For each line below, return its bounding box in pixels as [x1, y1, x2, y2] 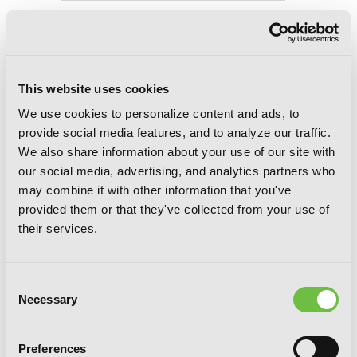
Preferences [18, 342, 87, 355]
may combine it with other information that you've [18, 183, 292, 197]
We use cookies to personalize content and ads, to [18, 107, 300, 120]
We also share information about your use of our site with [18, 145, 335, 159]
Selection [6, 296, 54, 309]
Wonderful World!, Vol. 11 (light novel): [56, 25, 293, 42]
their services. [18, 222, 98, 235]
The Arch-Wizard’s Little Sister [56, 42, 245, 60]
